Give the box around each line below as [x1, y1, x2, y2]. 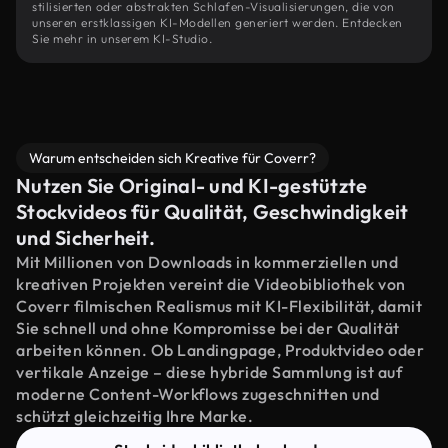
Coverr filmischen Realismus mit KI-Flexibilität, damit [16, 296, 422, 316]
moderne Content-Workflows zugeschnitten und [16, 384, 380, 404]
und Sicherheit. [16, 225, 155, 250]
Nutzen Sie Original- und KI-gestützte [16, 173, 368, 198]
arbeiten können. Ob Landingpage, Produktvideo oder [16, 340, 424, 360]
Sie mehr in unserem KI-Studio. [32, 31, 212, 46]
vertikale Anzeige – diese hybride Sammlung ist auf [16, 362, 402, 382]
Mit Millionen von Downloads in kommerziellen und [16, 252, 398, 272]
